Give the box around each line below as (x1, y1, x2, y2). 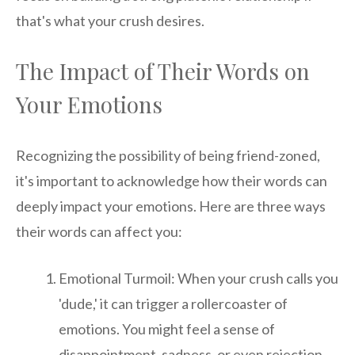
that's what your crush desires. (16, 12, 204, 30)
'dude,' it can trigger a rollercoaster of (59, 295, 288, 313)
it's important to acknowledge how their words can (16, 172, 327, 190)
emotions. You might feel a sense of (59, 320, 275, 338)
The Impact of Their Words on (16, 56, 310, 86)
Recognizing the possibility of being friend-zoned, (16, 147, 320, 165)
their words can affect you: (16, 223, 182, 241)
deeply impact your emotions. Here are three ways (16, 197, 326, 216)
